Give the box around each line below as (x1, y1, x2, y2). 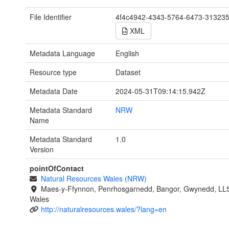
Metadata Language (30, 48, 95, 58)
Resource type (30, 66, 77, 77)
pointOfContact (30, 163, 84, 173)
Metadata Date (30, 85, 78, 96)
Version (30, 144, 54, 154)
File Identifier (30, 11, 72, 22)
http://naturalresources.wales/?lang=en (40, 203, 167, 214)
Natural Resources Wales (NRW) (40, 173, 147, 184)
